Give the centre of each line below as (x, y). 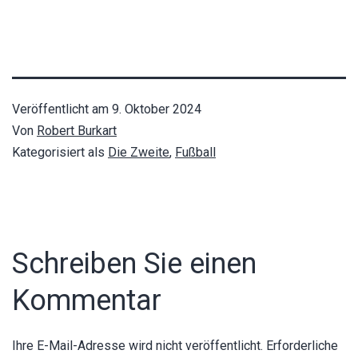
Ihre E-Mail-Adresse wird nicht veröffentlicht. (137, 345)
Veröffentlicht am (62, 109)
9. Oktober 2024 (157, 109)
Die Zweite (139, 152)
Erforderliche (302, 345)
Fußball (195, 152)
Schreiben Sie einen (134, 263)
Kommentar (87, 300)
